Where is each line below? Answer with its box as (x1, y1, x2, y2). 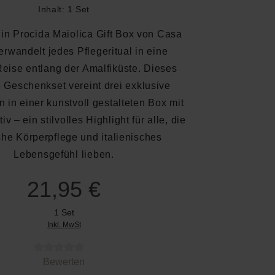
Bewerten (43, 257, 85, 267)
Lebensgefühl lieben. (14, 149, 114, 160)
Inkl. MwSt (47, 220, 81, 229)
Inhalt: (38, 4, 68, 14)
